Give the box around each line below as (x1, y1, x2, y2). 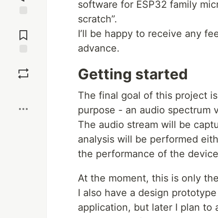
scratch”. (78, 13, 117, 25)
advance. (78, 42, 120, 54)
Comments (6, 27, 40, 36)
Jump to (10, 18, 36, 27)
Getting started (78, 65, 188, 83)
